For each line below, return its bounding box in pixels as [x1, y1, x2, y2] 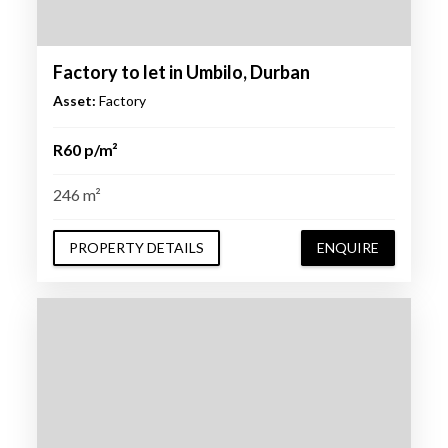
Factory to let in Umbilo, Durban [52, 60, 310, 83]
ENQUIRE [317, 238, 380, 256]
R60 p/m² [52, 139, 118, 159]
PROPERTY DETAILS [68, 238, 204, 256]
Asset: [52, 91, 96, 109]
